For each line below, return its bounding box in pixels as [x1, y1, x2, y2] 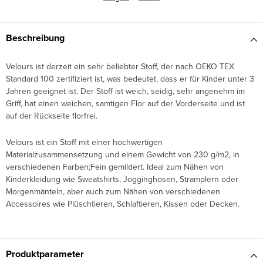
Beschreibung [6, 31, 65, 45]
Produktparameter [6, 247, 84, 261]
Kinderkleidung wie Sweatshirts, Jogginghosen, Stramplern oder [6, 173, 238, 186]
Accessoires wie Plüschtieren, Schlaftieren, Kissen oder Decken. [6, 198, 240, 210]
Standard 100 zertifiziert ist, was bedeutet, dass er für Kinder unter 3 [6, 73, 254, 85]
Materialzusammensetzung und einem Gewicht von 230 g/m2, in [6, 149, 240, 161]
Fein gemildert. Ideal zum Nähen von [90, 161, 224, 173]
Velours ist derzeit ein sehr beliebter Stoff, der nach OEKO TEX [6, 60, 234, 73]
